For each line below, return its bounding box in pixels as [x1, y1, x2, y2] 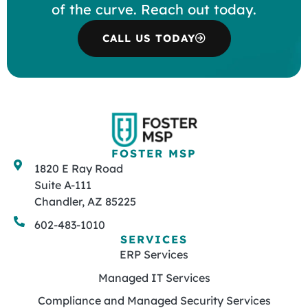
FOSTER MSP [111, 146, 197, 161]
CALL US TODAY [102, 32, 195, 45]
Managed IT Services [98, 270, 210, 285]
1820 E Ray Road [34, 162, 123, 176]
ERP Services [120, 247, 188, 262]
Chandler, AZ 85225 [34, 195, 136, 209]
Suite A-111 [34, 178, 91, 192]
